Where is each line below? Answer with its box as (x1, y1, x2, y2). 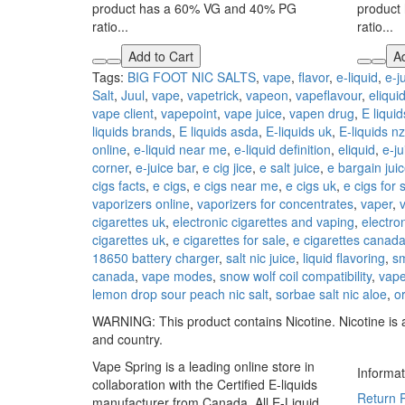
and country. (92, 330, 163, 348)
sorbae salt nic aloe (276, 285, 387, 303)
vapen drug (289, 104, 354, 122)
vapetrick (187, 86, 239, 104)
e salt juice (259, 158, 320, 176)
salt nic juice (226, 249, 296, 267)
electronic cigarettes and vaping (173, 212, 354, 231)
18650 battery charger (92, 249, 219, 267)
